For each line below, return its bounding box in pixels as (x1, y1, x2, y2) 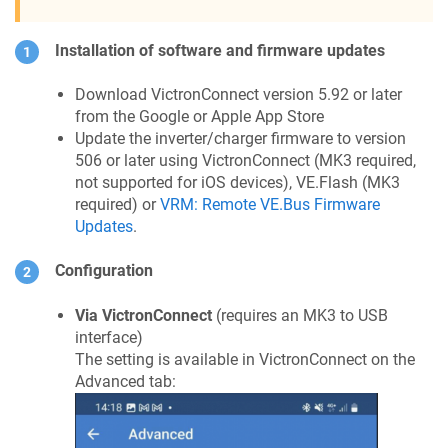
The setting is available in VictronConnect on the (75, 349, 415, 369)
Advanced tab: (75, 371, 176, 391)
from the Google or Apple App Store (75, 106, 324, 126)
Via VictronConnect (75, 305, 212, 325)
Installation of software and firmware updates (55, 40, 385, 60)
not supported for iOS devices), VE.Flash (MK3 (75, 172, 400, 192)
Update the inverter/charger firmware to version (75, 128, 406, 148)
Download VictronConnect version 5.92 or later (75, 84, 402, 104)
